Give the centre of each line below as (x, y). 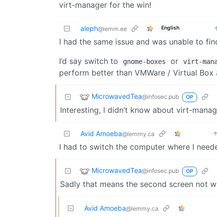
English (170, 28)
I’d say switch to (90, 61)
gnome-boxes (144, 61)
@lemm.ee (112, 29)
